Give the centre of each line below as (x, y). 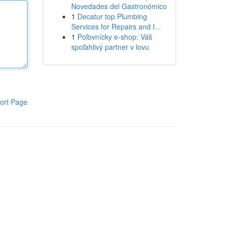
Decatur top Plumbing (112, 16)
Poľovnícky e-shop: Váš (115, 37)
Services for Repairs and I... (116, 26)
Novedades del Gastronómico (119, 6)
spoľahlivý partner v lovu (110, 47)
